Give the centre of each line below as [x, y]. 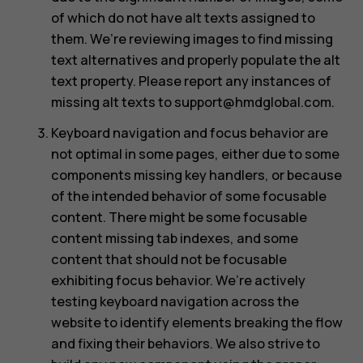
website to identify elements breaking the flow [196, 323]
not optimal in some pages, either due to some [195, 154]
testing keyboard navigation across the [175, 302]
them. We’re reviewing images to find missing [192, 38]
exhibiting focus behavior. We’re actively [178, 281]
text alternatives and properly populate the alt [195, 60]
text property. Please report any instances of [191, 81]
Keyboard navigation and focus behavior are [189, 133]
